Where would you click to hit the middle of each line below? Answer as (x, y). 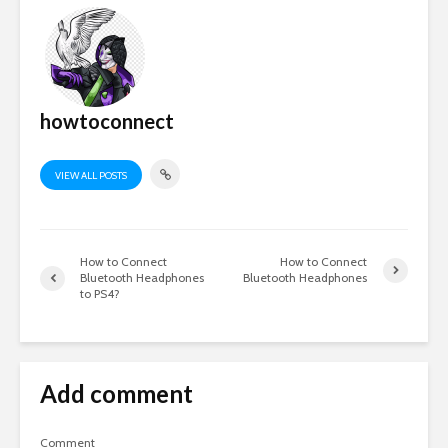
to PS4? (100, 293)
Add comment (116, 393)
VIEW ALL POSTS (91, 175)
